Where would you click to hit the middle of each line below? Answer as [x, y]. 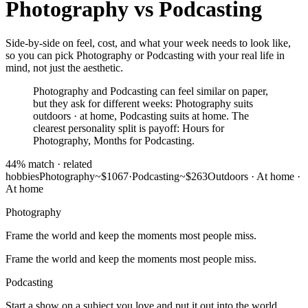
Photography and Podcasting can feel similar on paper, [151, 91]
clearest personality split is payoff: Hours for [129, 128]
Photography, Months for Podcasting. [114, 140]
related [78, 164]
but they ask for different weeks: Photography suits [143, 103]
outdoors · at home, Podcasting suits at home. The [141, 115]
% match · [40, 164]
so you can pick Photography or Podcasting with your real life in [145, 55]
